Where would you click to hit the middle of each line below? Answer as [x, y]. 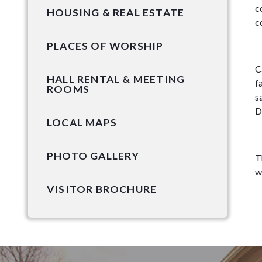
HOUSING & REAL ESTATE [116, 12]
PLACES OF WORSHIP [105, 46]
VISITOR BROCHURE [102, 189]
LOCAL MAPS [82, 122]
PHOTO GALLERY [93, 156]
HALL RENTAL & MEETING [116, 79]
